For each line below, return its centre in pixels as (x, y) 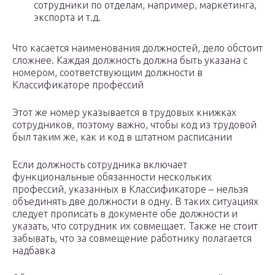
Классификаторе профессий (78, 85)
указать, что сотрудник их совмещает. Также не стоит (135, 226)
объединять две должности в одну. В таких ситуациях (135, 202)
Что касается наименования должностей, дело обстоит (137, 48)
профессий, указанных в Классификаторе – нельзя (130, 189)
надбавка (34, 251)
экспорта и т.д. (67, 17)
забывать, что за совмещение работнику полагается (132, 238)
